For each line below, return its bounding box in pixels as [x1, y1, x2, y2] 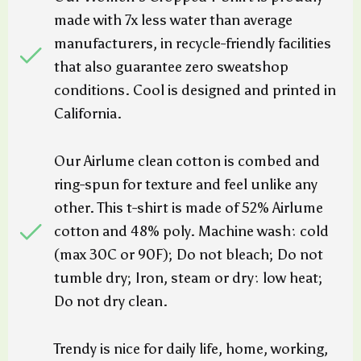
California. [54, 105, 122, 122]
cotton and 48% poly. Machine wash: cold [54, 222, 329, 240]
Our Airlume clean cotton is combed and [54, 152, 320, 170]
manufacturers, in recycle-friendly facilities [54, 35, 331, 52]
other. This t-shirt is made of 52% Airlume [54, 199, 323, 217]
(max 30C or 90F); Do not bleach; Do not [54, 246, 323, 263]
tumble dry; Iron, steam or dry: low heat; [54, 269, 323, 287]
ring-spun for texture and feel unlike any [54, 176, 317, 193]
